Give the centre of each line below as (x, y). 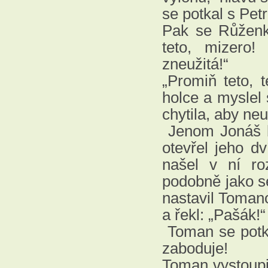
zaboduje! (195, 248)
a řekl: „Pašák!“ (214, 215)
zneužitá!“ (195, 64)
